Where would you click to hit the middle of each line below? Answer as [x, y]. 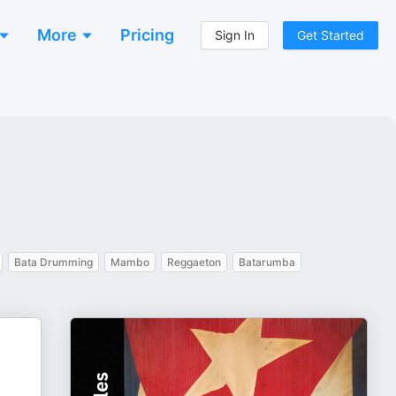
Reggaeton [194, 262]
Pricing [147, 35]
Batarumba [267, 262]
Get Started [331, 35]
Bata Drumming [53, 262]
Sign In [235, 35]
